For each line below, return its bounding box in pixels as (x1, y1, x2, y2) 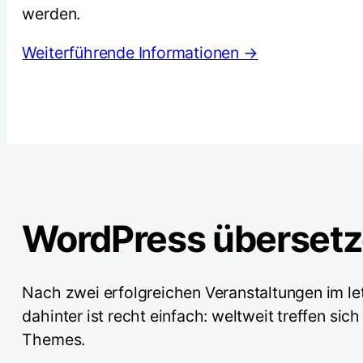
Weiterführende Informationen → (22, 43, 258, 63)
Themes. (22, 329, 86, 349)
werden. (22, 3, 81, 23)
